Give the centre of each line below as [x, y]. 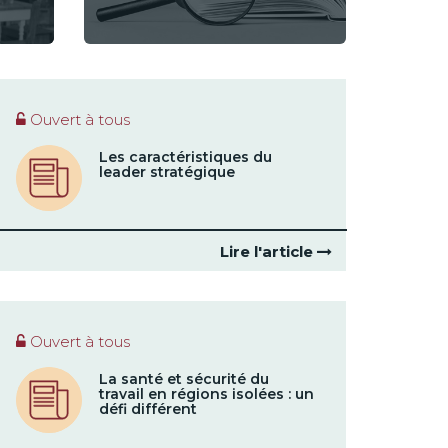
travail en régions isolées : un [206, 394]
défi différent [147, 409]
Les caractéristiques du [185, 157]
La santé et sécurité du [183, 379]
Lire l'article [268, 251]
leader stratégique [166, 172]
